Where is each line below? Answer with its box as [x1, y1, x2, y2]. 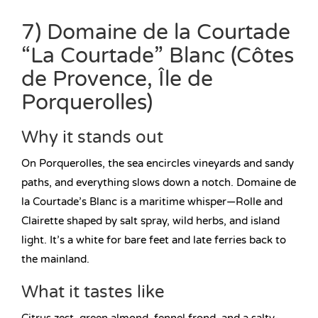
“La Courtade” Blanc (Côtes [21, 43, 294, 70]
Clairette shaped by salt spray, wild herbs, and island [21, 214, 280, 228]
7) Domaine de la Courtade [21, 19, 290, 46]
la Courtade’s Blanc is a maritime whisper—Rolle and [21, 195, 283, 209]
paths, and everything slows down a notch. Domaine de [21, 176, 296, 190]
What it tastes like [21, 282, 165, 303]
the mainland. [21, 253, 89, 266]
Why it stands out [21, 127, 163, 148]
